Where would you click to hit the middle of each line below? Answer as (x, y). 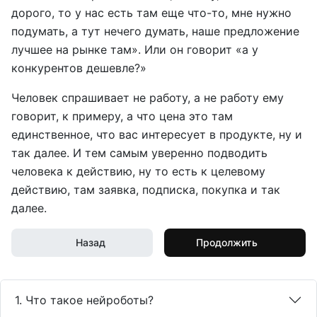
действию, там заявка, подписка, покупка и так (146, 190)
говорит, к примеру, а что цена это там (122, 116)
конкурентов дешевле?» (79, 68)
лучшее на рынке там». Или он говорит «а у (135, 50)
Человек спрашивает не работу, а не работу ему (148, 98)
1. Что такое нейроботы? (84, 300)
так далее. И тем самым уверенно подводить (139, 153)
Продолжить (226, 242)
